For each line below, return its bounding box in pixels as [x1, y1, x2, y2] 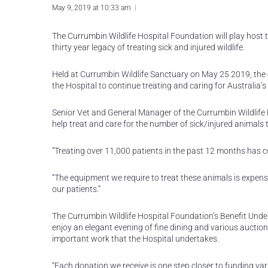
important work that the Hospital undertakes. [52, 234, 219, 243]
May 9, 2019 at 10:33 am [52, 4, 131, 12]
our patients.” [52, 184, 100, 194]
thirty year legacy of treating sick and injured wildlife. [52, 42, 245, 52]
